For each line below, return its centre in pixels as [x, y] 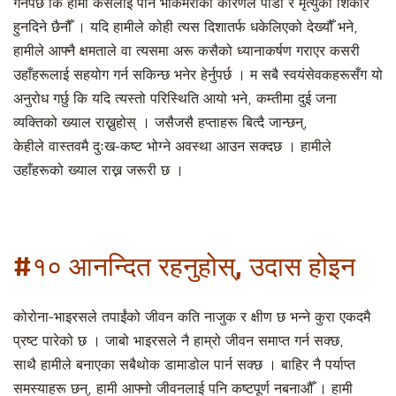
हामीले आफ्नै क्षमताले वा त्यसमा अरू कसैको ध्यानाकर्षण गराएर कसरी [187, 52]
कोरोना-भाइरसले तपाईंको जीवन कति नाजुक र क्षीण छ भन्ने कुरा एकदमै [192, 318]
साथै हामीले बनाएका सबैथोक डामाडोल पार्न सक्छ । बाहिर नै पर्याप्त [184, 366]
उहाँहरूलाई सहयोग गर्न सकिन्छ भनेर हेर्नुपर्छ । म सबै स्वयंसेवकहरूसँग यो [198, 76]
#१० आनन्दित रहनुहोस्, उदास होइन [184, 266]
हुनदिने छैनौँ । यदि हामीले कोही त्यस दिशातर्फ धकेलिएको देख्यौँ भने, [186, 28]
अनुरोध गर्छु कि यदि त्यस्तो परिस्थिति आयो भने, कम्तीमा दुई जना [175, 99]
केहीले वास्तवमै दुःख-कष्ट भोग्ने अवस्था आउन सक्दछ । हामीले [172, 147]
